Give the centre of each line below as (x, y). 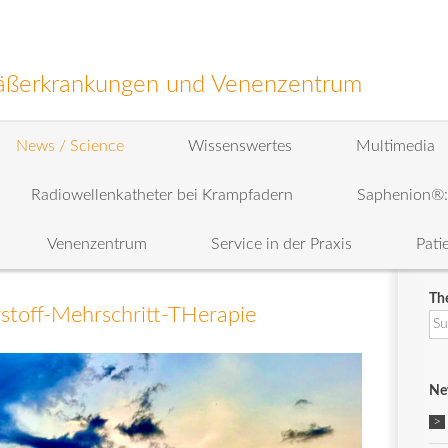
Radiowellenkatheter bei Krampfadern (162, 195)
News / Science (70, 146)
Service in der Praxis (281, 244)
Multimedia (395, 146)
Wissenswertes (240, 146)
